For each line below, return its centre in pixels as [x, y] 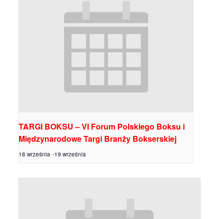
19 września [70, 154]
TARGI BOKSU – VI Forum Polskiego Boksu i [101, 127]
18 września [34, 154]
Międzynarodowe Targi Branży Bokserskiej [97, 139]
